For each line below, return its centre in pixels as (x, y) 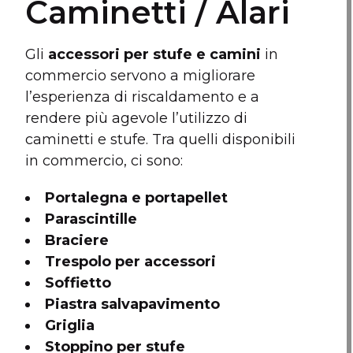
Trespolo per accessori (131, 262)
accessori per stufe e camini (155, 54)
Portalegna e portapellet (137, 198)
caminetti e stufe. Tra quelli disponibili (161, 139)
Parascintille (91, 219)
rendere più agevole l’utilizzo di (137, 118)
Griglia (70, 325)
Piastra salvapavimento (133, 304)
